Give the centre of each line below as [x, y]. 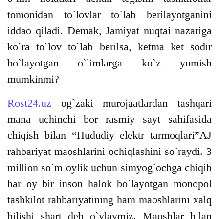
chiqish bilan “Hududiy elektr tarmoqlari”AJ [109, 135]
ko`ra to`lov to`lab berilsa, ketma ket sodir [109, 47]
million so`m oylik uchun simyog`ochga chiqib [109, 168]
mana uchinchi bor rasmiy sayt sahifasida [109, 119]
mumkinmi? [33, 79]
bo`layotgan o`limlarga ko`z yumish [109, 63]
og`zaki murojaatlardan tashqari [131, 103]
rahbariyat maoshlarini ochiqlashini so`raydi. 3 [109, 152]
